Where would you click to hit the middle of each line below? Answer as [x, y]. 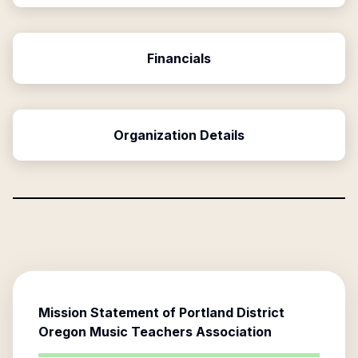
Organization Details [179, 135]
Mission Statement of [109, 312]
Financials [179, 58]
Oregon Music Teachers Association [155, 332]
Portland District [232, 312]
